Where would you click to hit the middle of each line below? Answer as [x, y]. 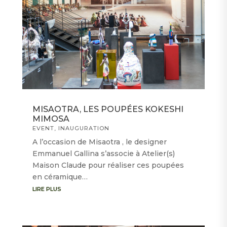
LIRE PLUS [47, 189]
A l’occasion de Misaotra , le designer [99, 142]
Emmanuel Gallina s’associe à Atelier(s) [103, 154]
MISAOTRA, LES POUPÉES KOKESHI [108, 109]
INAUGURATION [84, 128]
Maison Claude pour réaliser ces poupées [108, 165]
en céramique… [60, 177]
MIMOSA [51, 119]
